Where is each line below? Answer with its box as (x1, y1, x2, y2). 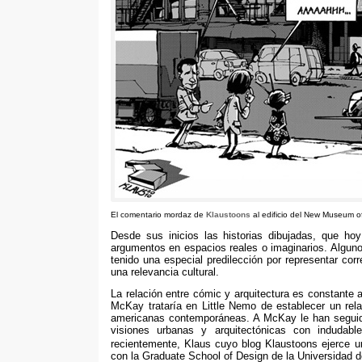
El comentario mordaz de (111, 209, 204, 219)
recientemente (111, 338, 177, 351)
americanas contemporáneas (111, 312, 246, 325)
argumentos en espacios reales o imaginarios (111, 241, 325, 254)
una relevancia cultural (111, 265, 216, 278)
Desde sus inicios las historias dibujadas (111, 229, 314, 242)
